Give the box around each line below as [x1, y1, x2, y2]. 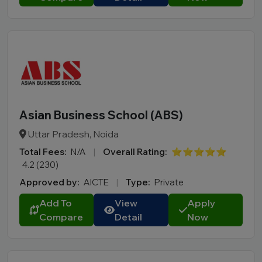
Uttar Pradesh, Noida [26, 128, 119, 140]
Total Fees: [19, 146, 66, 157]
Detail [115, 211, 143, 223]
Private [154, 177, 184, 188]
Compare [39, 211, 83, 223]
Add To [39, 197, 72, 209]
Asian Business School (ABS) [19, 108, 183, 122]
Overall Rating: [103, 146, 167, 157]
